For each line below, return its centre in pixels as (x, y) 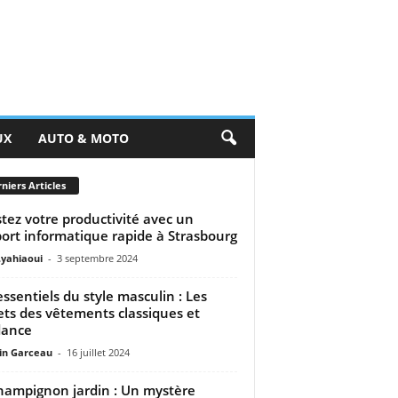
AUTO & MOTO (83, 138)
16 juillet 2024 (98, 352)
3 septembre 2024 (97, 258)
